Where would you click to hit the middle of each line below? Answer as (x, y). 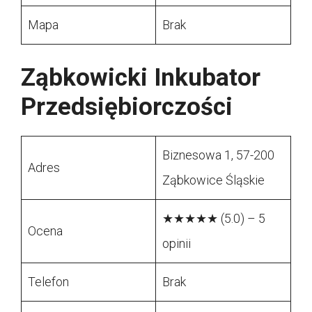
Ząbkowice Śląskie (213, 180)
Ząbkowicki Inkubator (141, 78)
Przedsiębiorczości (127, 107)
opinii (177, 244)
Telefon (48, 282)
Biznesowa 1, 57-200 (218, 155)
